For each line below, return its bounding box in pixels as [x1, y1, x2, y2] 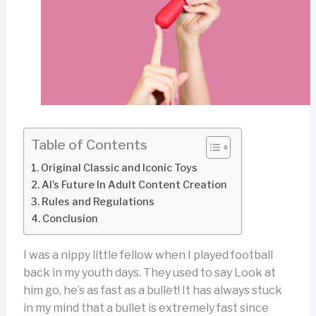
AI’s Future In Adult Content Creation [41, 178, 227, 191]
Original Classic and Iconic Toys [40, 161, 197, 174]
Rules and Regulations [41, 195, 157, 208]
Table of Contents [30, 136, 147, 154]
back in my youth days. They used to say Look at [23, 265, 276, 279]
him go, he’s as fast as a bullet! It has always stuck [23, 283, 282, 297]
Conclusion [42, 212, 98, 225]
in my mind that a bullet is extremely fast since [23, 300, 269, 315]
